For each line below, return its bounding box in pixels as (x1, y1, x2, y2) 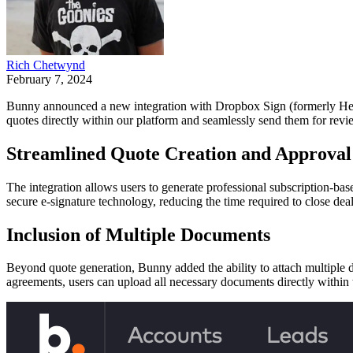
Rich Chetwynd (6, 58, 85, 72)
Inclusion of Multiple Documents (6, 224, 270, 245)
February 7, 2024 (6, 72, 92, 86)
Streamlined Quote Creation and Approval (6, 143, 351, 164)
